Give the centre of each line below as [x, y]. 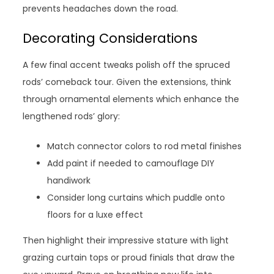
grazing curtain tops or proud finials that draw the [129, 258]
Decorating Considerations [110, 39]
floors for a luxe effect [95, 215]
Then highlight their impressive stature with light [126, 241]
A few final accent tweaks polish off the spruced [127, 65]
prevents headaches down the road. [101, 9]
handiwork [69, 181]
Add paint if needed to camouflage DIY [131, 164]
